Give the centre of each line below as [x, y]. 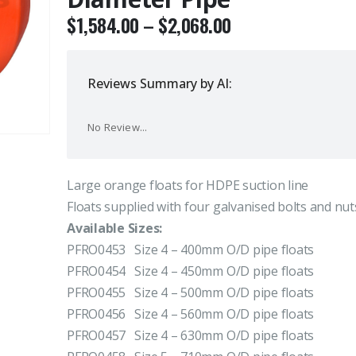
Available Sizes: [115, 228]
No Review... [118, 128]
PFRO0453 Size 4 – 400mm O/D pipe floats [191, 250]
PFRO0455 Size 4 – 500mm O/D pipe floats [191, 293]
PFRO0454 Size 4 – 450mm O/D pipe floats [191, 271]
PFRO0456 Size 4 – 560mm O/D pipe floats [191, 314]
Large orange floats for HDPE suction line [188, 186]
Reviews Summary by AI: [160, 84]
